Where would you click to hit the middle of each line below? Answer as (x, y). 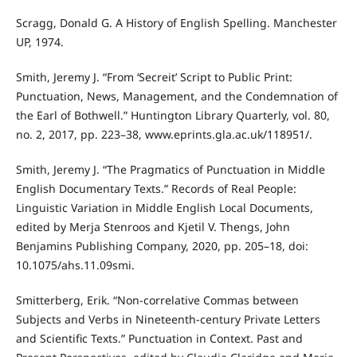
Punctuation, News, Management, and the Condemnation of (177, 96)
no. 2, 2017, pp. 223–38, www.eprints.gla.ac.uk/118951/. (164, 134)
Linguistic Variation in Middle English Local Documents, (164, 207)
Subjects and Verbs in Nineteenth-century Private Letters (168, 319)
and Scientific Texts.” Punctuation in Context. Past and (159, 338)
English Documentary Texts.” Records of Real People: (156, 188)
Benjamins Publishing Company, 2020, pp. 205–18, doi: (162, 245)
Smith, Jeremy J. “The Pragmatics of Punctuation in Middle (170, 169)
